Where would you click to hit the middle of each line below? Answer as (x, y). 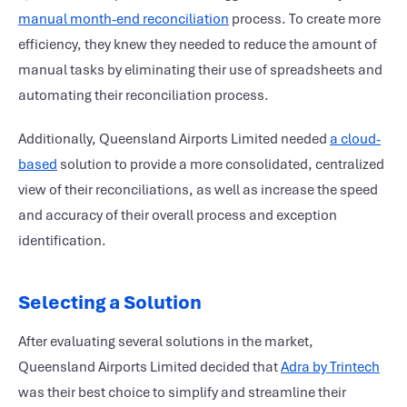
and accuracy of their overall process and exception (178, 215)
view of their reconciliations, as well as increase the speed (198, 190)
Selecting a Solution (110, 302)
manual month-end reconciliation (124, 19)
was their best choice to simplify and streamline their (182, 392)
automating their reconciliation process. (144, 95)
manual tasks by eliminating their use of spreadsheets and (200, 70)
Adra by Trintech (330, 367)
